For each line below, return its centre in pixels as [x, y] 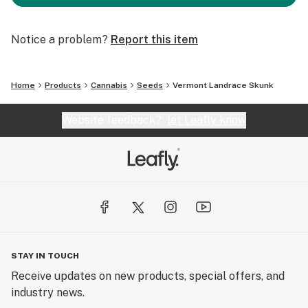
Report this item [154, 40]
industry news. [48, 293]
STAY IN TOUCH [45, 256]
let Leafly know [207, 120]
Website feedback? [114, 120]
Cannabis [109, 85]
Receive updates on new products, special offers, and [148, 276]
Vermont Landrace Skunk [223, 85]
